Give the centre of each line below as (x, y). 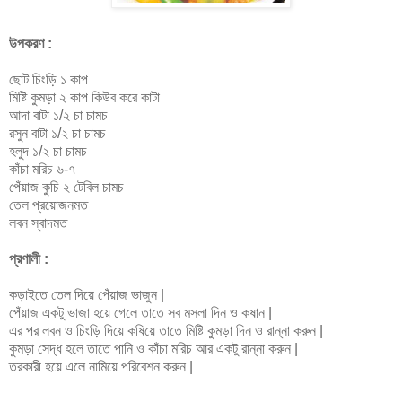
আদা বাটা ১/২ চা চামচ (58, 115)
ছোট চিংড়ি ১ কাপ (48, 79)
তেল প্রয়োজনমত (48, 205)
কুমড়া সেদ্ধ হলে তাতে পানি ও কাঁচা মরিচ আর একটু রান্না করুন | (153, 348)
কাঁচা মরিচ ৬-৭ (42, 169)
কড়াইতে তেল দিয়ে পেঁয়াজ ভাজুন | (87, 294)
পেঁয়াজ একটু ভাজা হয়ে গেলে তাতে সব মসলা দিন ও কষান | (140, 312)
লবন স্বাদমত (38, 223)
